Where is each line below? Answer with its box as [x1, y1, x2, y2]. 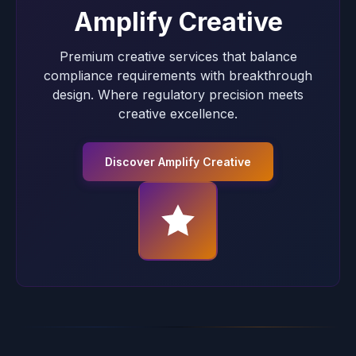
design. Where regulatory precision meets [52, 87, 304, 103]
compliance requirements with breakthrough [44, 68, 312, 83]
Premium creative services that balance [59, 48, 297, 64]
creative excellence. [118, 106, 238, 122]
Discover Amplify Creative [105, 155, 251, 168]
